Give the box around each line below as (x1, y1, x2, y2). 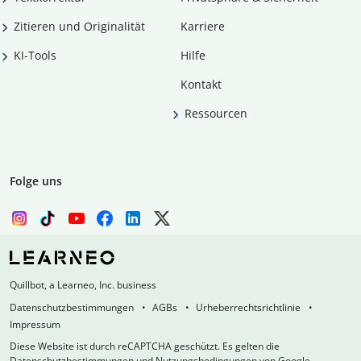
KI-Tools (14, 48, 56, 64)
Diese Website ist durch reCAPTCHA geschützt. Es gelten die (10, 339, 280, 354)
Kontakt (180, 77, 222, 93)
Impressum (10, 317, 60, 332)
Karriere (180, 19, 225, 35)
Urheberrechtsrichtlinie (196, 301, 301, 315)
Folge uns (10, 173, 62, 189)
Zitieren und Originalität (14, 19, 145, 35)
